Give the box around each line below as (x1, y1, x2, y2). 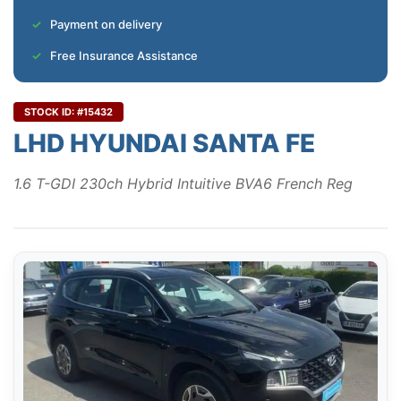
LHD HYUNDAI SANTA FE (13, 128, 315, 159)
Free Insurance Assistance (50, 48, 198, 64)
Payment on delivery (50, 17, 162, 32)
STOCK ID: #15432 (24, 106, 113, 119)
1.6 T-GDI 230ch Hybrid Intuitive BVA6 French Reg (13, 175, 353, 193)
